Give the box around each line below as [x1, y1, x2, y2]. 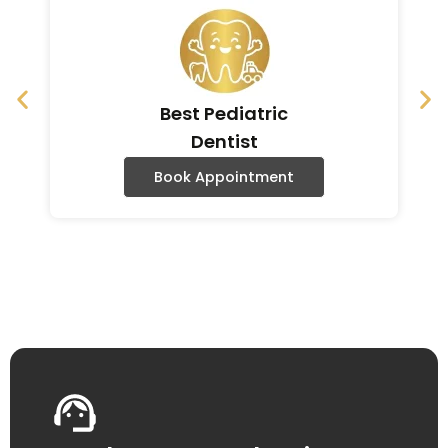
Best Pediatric [160, 101, 288, 127]
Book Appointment [154, 167, 294, 188]
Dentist [190, 129, 258, 155]
